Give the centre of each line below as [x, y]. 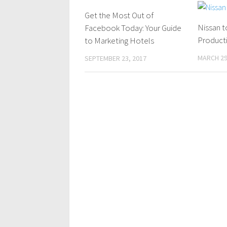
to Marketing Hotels [119, 41]
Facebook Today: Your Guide [133, 28]
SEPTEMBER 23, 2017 [116, 58]
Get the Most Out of [119, 15]
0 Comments [178, 13]
